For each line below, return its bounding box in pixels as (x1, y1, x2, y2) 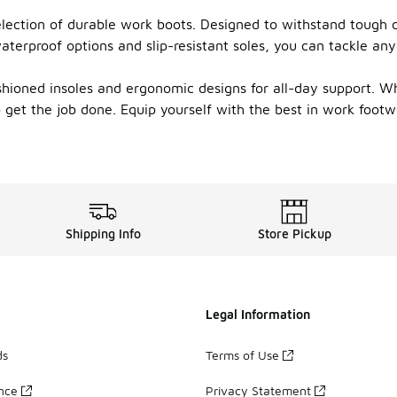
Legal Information (206, 307, 310, 322)
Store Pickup (257, 226, 331, 241)
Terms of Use (206, 346, 279, 362)
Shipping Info (65, 226, 141, 241)
